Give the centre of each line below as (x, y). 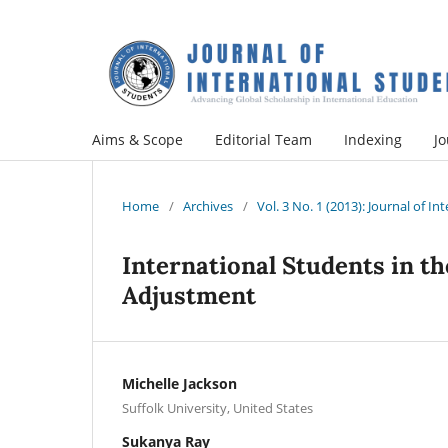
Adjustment (189, 295)
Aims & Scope (137, 139)
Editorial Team (263, 139)
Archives (208, 205)
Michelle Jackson (179, 383)
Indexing (373, 139)
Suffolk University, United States (217, 407)
